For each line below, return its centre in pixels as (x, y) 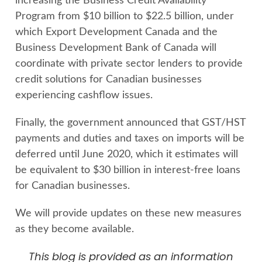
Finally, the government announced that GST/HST (130, 123)
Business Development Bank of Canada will (116, 48)
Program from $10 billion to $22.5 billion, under (125, 16)
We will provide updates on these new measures (128, 213)
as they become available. (75, 229)
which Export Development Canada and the (116, 32)
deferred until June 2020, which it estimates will (127, 154)
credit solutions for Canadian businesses (108, 79)
